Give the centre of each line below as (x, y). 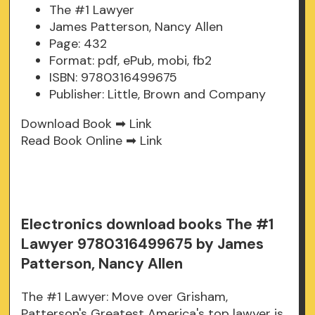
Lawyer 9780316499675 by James (143, 244)
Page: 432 (78, 44)
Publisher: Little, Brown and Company (158, 95)
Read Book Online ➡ (81, 141)
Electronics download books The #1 (148, 225)
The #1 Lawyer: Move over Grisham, (125, 297)
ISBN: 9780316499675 (114, 78)
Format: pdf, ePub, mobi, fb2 (131, 61)
